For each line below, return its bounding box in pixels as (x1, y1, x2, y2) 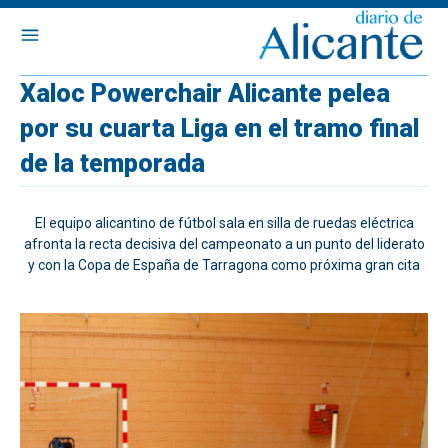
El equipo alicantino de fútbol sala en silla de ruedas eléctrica (34, 215, 414, 231)
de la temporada (20, 149, 205, 178)
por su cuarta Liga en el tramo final (20, 114, 419, 143)
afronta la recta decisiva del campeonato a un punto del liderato (23, 236, 425, 252)
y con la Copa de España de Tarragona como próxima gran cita (28, 257, 420, 273)
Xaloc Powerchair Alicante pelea (20, 79, 390, 108)
